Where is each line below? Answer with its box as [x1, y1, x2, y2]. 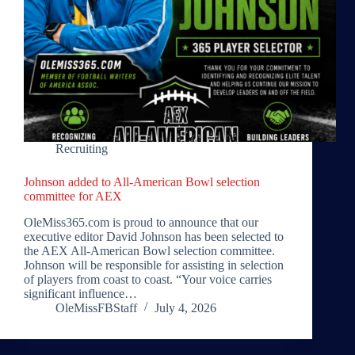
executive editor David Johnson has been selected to [24, 230, 284, 244]
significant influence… [24, 287, 137, 301]
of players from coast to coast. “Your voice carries [24, 273, 272, 287]
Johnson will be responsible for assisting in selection [24, 258, 284, 273]
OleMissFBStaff [55, 301, 137, 315]
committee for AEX [24, 189, 122, 204]
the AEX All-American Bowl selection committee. [24, 244, 275, 258]
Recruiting [55, 142, 108, 156]
